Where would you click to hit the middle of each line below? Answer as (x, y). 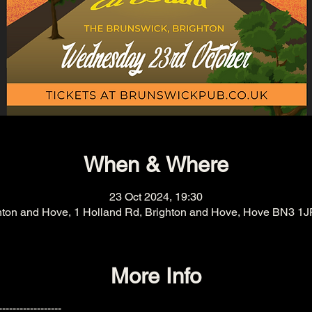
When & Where (156, 165)
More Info (156, 275)
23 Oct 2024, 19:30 (156, 196)
